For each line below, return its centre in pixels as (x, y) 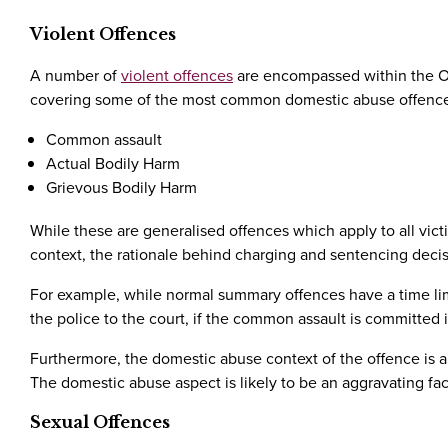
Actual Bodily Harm (113, 163)
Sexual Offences (100, 422)
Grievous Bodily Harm (121, 187)
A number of (75, 75)
